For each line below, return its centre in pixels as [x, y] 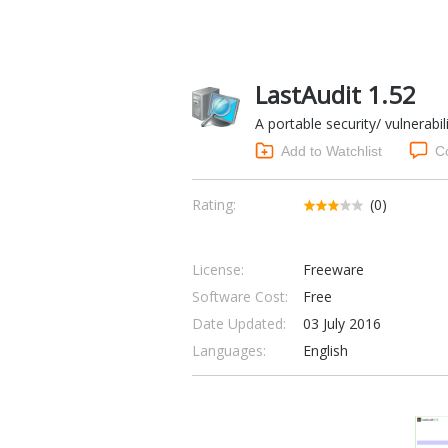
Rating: [214, 204]
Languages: [229, 350]
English [325, 350]
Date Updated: [239, 323]
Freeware [333, 269]
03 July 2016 [341, 323]
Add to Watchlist [332, 150]
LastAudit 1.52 [335, 94]
